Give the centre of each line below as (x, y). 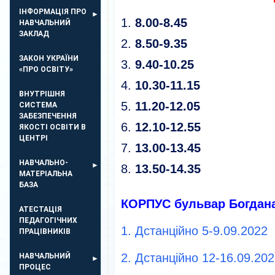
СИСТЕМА (38, 105)
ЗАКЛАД (34, 34)
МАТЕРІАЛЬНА (46, 174)
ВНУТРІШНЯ (42, 94)
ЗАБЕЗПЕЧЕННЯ (48, 116)
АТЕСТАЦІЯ (41, 209)
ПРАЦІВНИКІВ (45, 231)
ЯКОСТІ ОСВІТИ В (52, 127)
